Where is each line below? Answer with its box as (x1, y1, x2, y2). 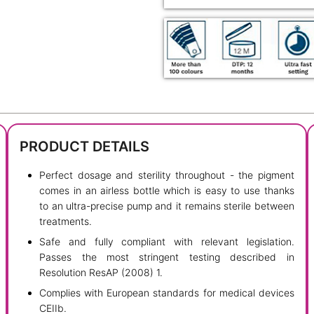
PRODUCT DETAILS (20, 138, 150, 156)
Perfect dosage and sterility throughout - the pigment (39, 168, 294, 181)
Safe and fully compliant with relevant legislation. (39, 235, 294, 247)
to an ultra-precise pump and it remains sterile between (39, 199, 294, 212)
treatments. (39, 214, 93, 227)
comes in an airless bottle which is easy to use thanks (39, 184, 294, 196)
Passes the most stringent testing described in (39, 250, 294, 263)
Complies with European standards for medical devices (39, 286, 294, 299)
